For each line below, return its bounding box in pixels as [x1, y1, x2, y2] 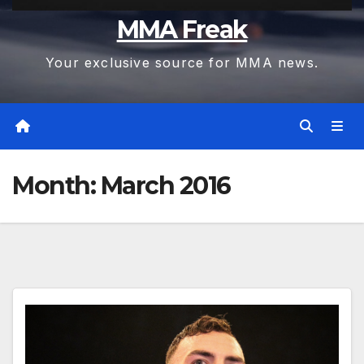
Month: [12, 170, 101, 201]
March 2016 [100, 170, 231, 201]
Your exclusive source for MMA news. [45, 54, 318, 71]
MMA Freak [116, 15, 248, 45]
